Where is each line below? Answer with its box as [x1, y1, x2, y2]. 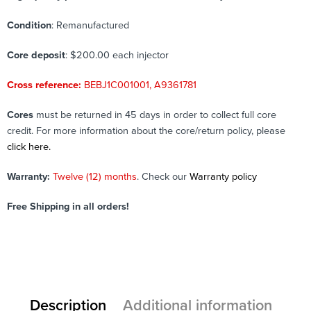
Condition [7, 19, 51, 31]
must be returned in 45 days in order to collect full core [33, 108, 276, 121]
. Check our [137, 170, 190, 183]
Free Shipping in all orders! [7, 200, 129, 212]
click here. [7, 140, 51, 153]
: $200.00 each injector [65, 49, 169, 61]
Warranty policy [190, 170, 257, 183]
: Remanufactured [51, 19, 129, 31]
